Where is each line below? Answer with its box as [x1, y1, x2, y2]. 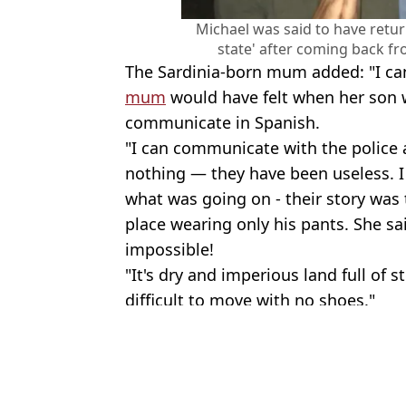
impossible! [125, 237, 214, 260]
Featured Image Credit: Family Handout [125, 312, 394, 333]
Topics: [125, 332, 176, 353]
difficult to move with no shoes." [125, 288, 375, 311]
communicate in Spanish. [125, 111, 320, 133]
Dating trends [245, 332, 340, 353]
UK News [176, 332, 237, 353]
